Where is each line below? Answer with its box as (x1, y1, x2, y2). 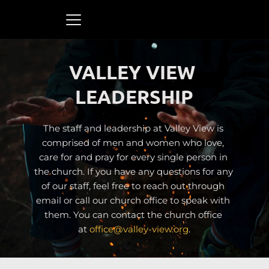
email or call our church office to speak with (36, 195, 231, 206)
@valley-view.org (113, 223, 189, 235)
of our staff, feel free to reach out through (41, 180, 225, 192)
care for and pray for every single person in (38, 151, 228, 163)
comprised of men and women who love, (42, 137, 225, 148)
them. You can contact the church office (44, 209, 222, 220)
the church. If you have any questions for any (34, 166, 233, 177)
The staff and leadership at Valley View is (43, 122, 223, 134)
